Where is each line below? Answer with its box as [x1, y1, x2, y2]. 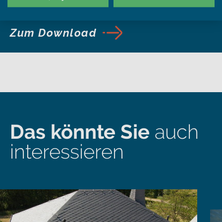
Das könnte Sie [10, 120, 150, 143]
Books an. [10, 1, 67, 16]
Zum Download [10, 26, 97, 39]
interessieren [10, 140, 124, 163]
